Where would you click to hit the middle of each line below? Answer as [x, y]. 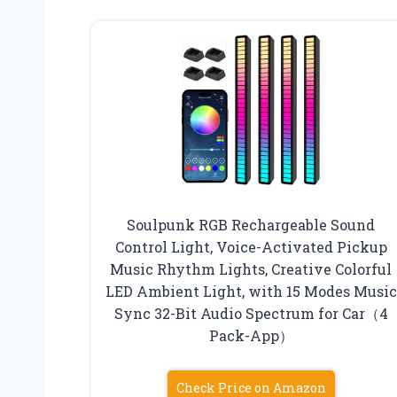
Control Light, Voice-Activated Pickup [251, 247]
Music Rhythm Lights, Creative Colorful [251, 269]
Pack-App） [251, 336]
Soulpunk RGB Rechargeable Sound [251, 225]
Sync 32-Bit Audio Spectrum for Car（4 [251, 314]
